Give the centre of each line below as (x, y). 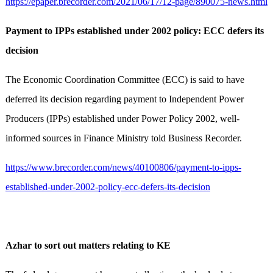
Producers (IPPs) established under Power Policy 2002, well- (122, 119)
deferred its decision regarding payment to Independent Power (124, 99)
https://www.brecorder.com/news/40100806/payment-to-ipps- (123, 168)
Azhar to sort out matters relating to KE (88, 246)
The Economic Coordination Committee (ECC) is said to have (125, 80)
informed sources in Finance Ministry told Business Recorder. (123, 138)
